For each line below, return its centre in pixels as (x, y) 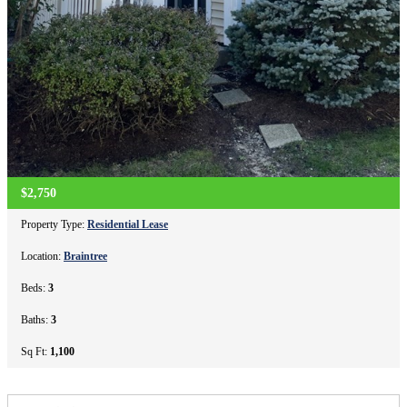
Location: (42, 256)
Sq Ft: (35, 351)
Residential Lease (128, 224)
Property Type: (54, 224)
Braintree (85, 256)
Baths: (36, 319)
